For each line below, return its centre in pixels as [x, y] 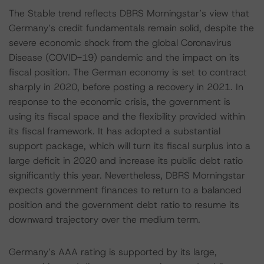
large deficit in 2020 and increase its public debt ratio [126, 161]
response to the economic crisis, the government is [120, 102]
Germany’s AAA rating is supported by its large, [113, 252]
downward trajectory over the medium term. [105, 220]
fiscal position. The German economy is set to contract [128, 72]
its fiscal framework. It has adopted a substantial [115, 131]
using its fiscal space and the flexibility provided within [127, 116]
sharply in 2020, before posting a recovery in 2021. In [126, 87]
